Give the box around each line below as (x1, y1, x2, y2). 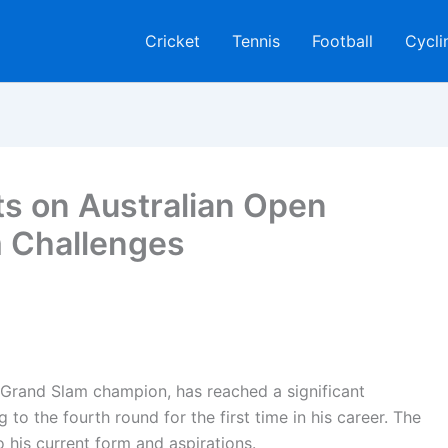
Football (312, 31, 373, 51)
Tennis (232, 31, 280, 51)
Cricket (145, 31, 200, 51)
